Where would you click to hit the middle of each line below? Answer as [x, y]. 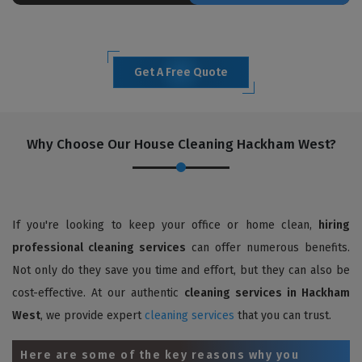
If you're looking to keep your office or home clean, [165, 225]
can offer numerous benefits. [268, 247]
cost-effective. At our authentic [98, 293]
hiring [334, 225]
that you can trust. [283, 315]
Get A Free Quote [181, 72]
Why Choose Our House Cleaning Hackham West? [181, 144]
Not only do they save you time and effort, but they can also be [181, 270]
